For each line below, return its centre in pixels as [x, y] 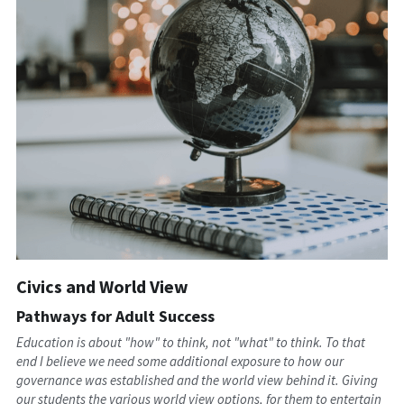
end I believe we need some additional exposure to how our [179, 361]
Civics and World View [102, 286]
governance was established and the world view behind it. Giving [197, 380]
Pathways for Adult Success [115, 316]
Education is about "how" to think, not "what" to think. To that [190, 342]
